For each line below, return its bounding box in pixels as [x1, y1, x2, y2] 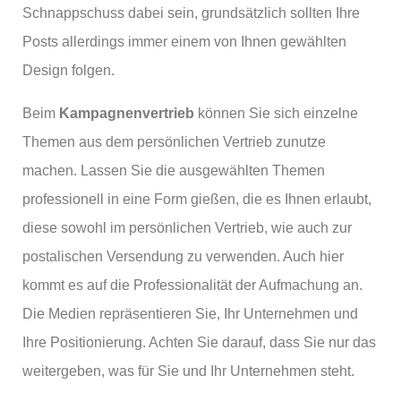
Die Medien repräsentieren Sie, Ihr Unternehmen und [22, 306, 358, 321]
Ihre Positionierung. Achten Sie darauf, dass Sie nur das [22, 335, 376, 350]
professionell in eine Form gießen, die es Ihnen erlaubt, [22, 192, 371, 207]
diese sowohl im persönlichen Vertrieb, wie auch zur [22, 220, 352, 235]
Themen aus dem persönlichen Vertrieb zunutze [22, 134, 326, 149]
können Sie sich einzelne [194, 106, 358, 121]
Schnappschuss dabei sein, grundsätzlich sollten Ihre [22, 5, 360, 21]
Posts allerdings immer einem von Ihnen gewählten [22, 34, 346, 49]
